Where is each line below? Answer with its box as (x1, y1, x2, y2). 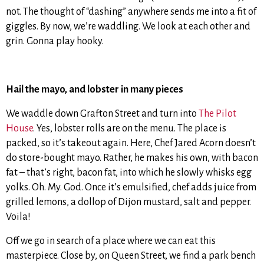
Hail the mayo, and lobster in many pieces (6, 84, 183, 95)
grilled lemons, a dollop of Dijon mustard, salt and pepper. (6, 197, 251, 208)
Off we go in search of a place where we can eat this (6, 236, 216, 247)
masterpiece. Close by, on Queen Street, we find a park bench (6, 250, 256, 262)
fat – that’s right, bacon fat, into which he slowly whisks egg (6, 167, 252, 179)
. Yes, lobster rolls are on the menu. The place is (33, 123, 226, 134)
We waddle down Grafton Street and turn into (6, 108, 199, 120)
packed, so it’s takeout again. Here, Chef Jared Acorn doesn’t (6, 138, 256, 149)
